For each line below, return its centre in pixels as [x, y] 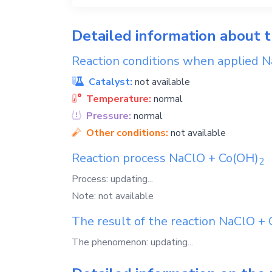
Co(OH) [239, 158]
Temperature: [119, 99]
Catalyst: [110, 82]
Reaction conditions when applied [167, 61]
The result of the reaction [145, 221]
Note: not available [113, 196]
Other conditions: [127, 133]
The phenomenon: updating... [132, 242]
